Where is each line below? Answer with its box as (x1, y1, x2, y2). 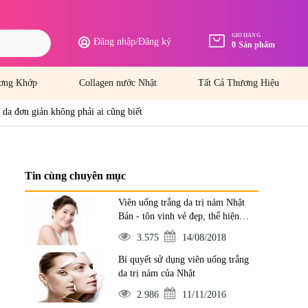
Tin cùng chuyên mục (25, 170, 126, 181)
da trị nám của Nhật (118, 268, 195, 278)
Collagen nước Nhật (78, 78, 157, 88)
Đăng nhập (93, 36, 135, 47)
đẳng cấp (118, 225, 153, 235)
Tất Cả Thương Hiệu (197, 78, 279, 88)
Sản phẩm (239, 40, 275, 49)
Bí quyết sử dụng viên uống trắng (118, 254, 249, 265)
